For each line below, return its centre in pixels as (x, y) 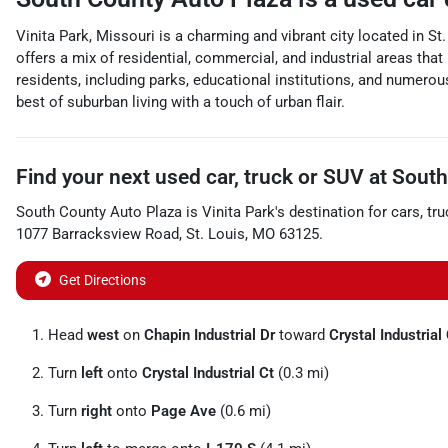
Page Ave (183, 411)
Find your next (85, 177)
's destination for (331, 212)
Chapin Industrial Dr (209, 335)
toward (302, 335)
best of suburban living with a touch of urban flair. (180, 102)
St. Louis (215, 234)
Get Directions (102, 280)
